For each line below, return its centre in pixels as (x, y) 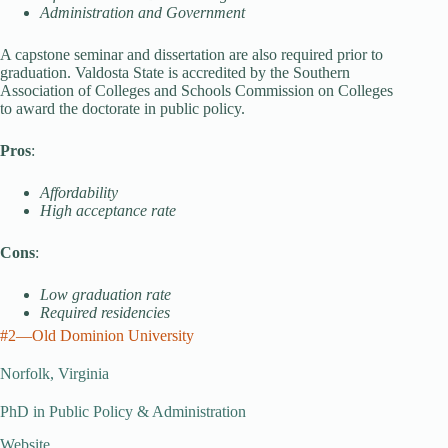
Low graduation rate (105, 294)
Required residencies (105, 312)
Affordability (79, 192)
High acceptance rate (108, 210)
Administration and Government (142, 12)
